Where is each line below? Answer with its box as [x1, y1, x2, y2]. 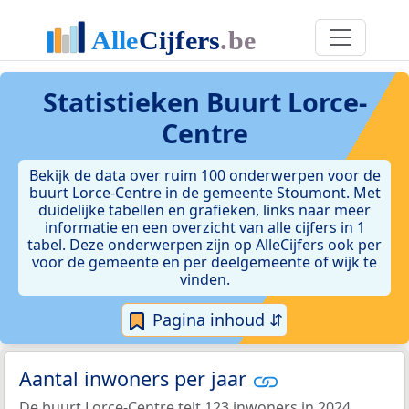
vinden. [179, 269, 230, 289]
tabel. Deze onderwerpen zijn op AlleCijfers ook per [27, 235, 382, 255]
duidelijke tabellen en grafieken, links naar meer [38, 200, 371, 220]
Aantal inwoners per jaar [19, 365, 252, 393]
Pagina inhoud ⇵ [148, 309, 283, 330]
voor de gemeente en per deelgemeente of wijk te [32, 252, 377, 272]
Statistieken [42, 84, 206, 120]
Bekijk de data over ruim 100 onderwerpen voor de [28, 165, 381, 185]
